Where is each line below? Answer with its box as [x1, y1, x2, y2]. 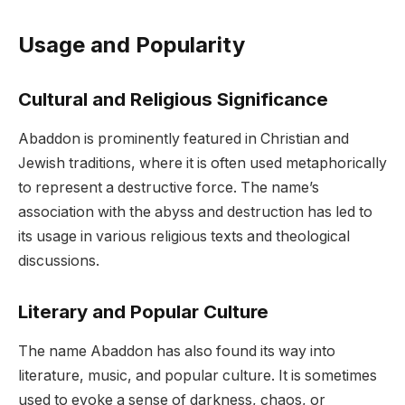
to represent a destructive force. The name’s [18, 178, 319, 196]
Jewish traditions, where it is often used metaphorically [18, 154, 387, 172]
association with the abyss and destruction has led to [18, 202, 372, 221]
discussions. [18, 251, 99, 269]
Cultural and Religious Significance [18, 87, 328, 110]
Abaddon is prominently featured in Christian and [18, 129, 349, 147]
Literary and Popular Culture [18, 299, 268, 323]
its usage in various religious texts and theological [18, 227, 350, 245]
